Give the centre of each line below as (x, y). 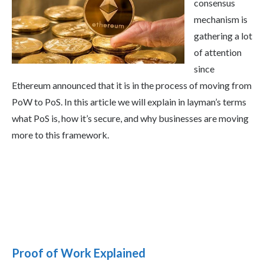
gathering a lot (223, 36)
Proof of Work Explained (79, 253)
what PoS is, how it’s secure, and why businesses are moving (130, 118)
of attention (218, 52)
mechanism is (221, 19)
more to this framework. (60, 135)
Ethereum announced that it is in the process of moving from (132, 85)
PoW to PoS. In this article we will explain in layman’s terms (129, 102)
